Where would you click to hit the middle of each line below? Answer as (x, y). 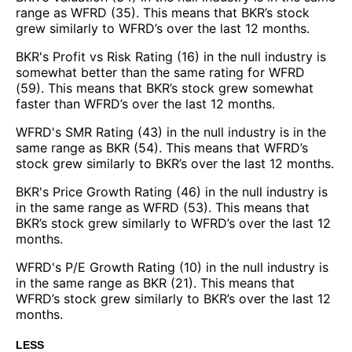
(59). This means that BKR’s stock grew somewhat (165, 88)
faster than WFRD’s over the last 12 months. (145, 103)
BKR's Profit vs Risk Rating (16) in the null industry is (171, 56)
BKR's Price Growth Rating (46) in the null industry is (172, 191)
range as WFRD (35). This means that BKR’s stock (163, 12)
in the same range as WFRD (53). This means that (163, 207)
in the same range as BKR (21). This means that (155, 282)
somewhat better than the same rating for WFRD (160, 72)
